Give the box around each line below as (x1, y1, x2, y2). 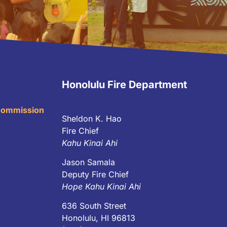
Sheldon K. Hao (62, 113, 122, 124)
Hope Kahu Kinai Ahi (62, 181, 141, 192)
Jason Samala (62, 157, 116, 167)
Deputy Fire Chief (62, 169, 129, 179)
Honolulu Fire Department (62, 78, 187, 91)
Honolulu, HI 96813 (62, 213, 136, 223)
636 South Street (62, 201, 127, 211)
